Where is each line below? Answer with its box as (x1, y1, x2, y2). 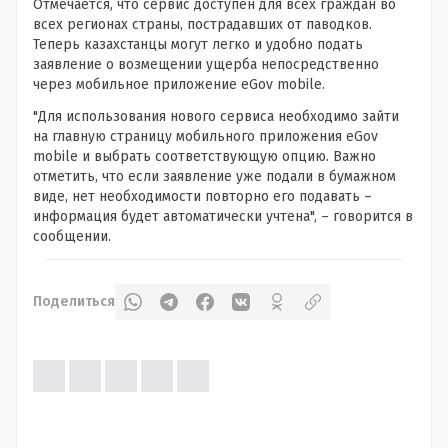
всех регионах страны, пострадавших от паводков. (33, 15, 372, 33)
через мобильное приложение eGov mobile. (33, 75, 325, 93)
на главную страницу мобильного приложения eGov (33, 127, 378, 145)
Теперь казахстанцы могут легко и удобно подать (33, 35, 363, 53)
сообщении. (33, 227, 111, 245)
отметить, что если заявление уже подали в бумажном (33, 167, 396, 185)
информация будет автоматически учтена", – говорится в (33, 207, 413, 225)
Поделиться (33, 292, 115, 310)
